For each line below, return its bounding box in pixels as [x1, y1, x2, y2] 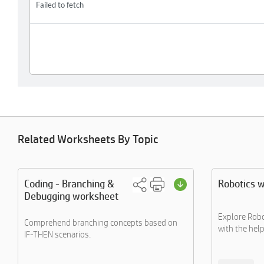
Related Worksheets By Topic [18, 133, 158, 146]
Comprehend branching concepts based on [24, 217, 177, 227]
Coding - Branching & [24, 177, 114, 190]
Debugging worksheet [24, 190, 118, 202]
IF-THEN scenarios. [24, 229, 91, 239]
